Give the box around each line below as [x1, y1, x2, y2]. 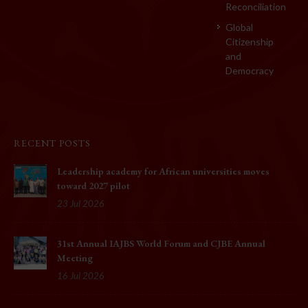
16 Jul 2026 [57, 269, 104, 281]
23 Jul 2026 [57, 197, 104, 209]
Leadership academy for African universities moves [57, 164, 269, 177]
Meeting [57, 251, 93, 264]
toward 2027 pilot [57, 179, 130, 192]
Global [225, 21, 253, 33]
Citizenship [225, 35, 274, 47]
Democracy [225, 64, 274, 76]
